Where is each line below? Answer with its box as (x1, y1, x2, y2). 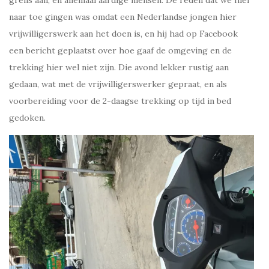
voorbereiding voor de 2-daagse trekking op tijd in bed (9, 95, 231, 106)
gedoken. (9, 112, 46, 123)
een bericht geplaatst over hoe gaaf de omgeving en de (9, 44, 232, 56)
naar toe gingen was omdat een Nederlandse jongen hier (9, 11, 237, 22)
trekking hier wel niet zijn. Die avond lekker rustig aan (9, 61, 229, 73)
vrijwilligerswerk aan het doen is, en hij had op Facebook (9, 28, 238, 39)
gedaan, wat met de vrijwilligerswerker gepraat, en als (9, 78, 227, 89)
